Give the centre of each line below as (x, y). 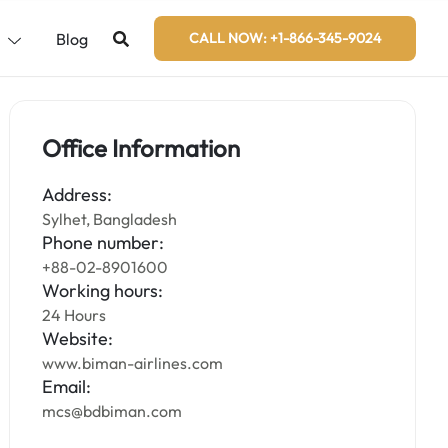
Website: (78, 338)
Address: (77, 194)
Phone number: (103, 242)
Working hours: (103, 290)
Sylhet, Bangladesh (110, 219)
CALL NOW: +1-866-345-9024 (285, 38)
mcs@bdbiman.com (112, 411)
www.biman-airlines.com (133, 363)
